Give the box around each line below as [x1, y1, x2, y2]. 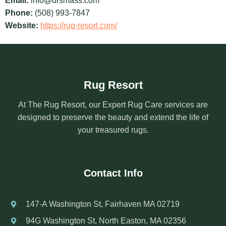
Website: [5, 21, 38, 30]
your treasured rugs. [77, 126, 149, 135]
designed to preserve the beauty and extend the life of [18, 113, 208, 122]
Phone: [5, 9, 33, 18]
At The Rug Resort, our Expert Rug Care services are [18, 100, 208, 109]
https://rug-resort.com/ [40, 21, 117, 30]
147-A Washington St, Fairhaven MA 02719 [25, 200, 180, 209]
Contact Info [83, 167, 143, 179]
